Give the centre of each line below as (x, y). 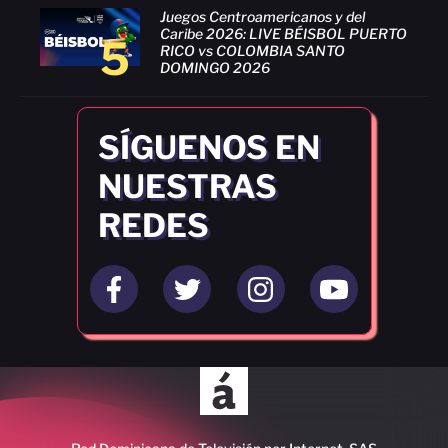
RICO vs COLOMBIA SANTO (252, 50)
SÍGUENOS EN (208, 148)
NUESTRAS (187, 187)
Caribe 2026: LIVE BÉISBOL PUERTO (283, 33)
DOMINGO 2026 (215, 67)
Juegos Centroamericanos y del (262, 16)
